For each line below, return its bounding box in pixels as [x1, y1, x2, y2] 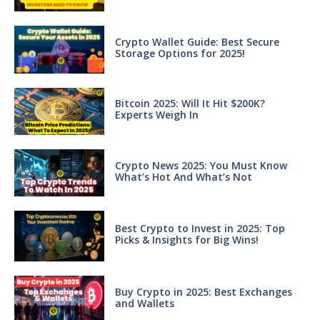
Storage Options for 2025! [114, 46, 245, 60]
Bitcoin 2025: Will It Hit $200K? [114, 96, 265, 111]
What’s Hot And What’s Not [114, 169, 252, 184]
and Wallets [114, 296, 174, 310]
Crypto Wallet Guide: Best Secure [114, 34, 279, 49]
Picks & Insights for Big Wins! [114, 233, 259, 247]
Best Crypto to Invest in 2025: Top [114, 221, 285, 236]
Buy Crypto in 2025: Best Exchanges [114, 284, 292, 299]
